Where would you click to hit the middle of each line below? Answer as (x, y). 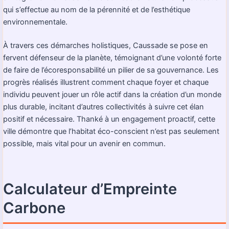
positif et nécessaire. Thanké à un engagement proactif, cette (109, 119)
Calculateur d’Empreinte (90, 189)
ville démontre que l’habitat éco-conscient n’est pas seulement (111, 131)
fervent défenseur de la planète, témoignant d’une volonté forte (112, 58)
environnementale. (35, 22)
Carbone (34, 208)
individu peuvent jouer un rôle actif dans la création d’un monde (112, 94)
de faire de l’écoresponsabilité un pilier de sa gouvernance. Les (111, 70)
